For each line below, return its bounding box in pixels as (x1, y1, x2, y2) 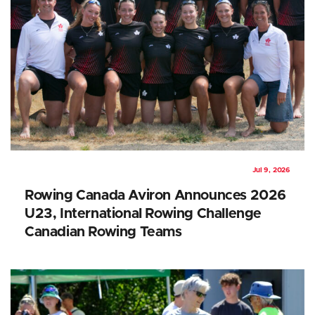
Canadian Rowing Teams (25, 224, 182, 239)
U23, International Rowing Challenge (25, 206, 262, 221)
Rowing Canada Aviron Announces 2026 (25, 188, 287, 202)
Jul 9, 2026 (252, 166, 290, 174)
